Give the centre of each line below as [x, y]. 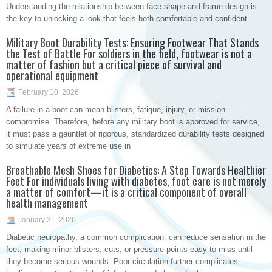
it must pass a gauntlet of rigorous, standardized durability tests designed [135, 134]
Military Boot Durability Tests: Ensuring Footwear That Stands [132, 42]
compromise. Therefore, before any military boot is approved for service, [133, 122]
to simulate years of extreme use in [68, 146]
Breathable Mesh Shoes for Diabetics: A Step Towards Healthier [136, 170]
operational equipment [52, 75]
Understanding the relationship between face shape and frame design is [131, 6]
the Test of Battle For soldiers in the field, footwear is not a [129, 53]
